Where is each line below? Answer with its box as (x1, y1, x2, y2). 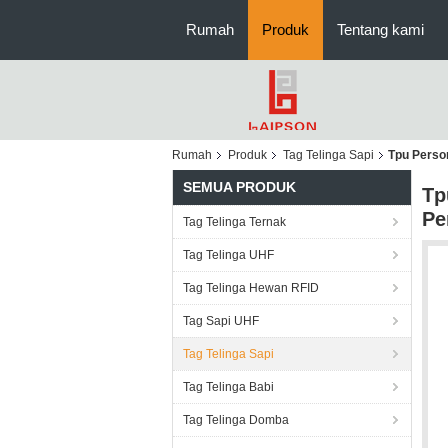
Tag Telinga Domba (183, 413, 289, 427)
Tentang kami (337, 21, 424, 38)
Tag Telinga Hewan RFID (183, 281, 319, 295)
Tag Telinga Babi (183, 380, 274, 394)
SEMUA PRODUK (183, 179, 296, 195)
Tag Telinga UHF (183, 248, 274, 262)
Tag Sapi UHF (183, 314, 259, 328)
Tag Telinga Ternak (183, 215, 286, 229)
